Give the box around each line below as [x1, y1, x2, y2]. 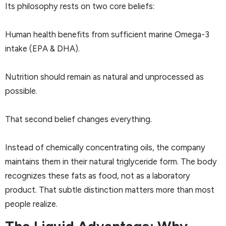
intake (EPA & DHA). [5, 43, 80, 53]
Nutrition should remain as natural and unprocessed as [5, 71, 204, 82]
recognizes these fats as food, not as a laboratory [5, 170, 190, 181]
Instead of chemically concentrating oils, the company [5, 142, 205, 152]
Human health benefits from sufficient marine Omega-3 [5, 29, 209, 39]
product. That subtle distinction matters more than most [5, 184, 214, 195]
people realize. [5, 198, 58, 209]
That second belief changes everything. [5, 114, 152, 124]
